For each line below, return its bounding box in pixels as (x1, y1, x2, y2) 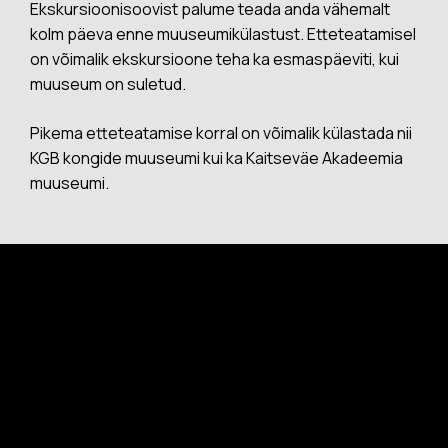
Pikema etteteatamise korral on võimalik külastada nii (30, 122, 412, 144)
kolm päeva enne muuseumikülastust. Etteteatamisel (30, 23, 416, 45)
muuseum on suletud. (30, 73, 186, 95)
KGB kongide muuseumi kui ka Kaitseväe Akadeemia (30, 147, 403, 169)
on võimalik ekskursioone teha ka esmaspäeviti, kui (30, 48, 399, 70)
